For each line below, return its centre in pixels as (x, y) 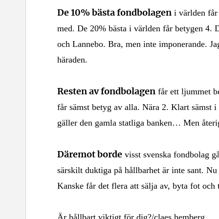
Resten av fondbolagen (106, 91)
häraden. (72, 59)
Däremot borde (90, 154)
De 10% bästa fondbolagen (114, 12)
